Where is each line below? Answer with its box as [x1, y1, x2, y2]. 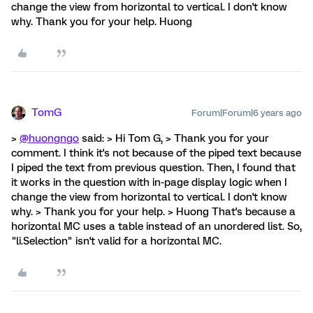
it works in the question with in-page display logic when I [11, 176, 287, 189]
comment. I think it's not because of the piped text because [11, 147, 301, 159]
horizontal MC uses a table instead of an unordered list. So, [11, 220, 302, 233]
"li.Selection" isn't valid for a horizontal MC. [11, 235, 221, 247]
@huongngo [20, 132, 79, 145]
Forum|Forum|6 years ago [191, 108, 302, 118]
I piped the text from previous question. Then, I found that [11, 161, 296, 174]
